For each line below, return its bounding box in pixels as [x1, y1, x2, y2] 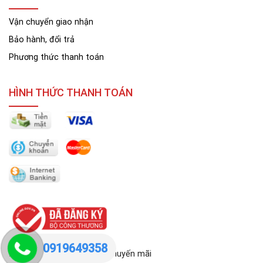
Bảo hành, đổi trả [9, 34, 75, 45]
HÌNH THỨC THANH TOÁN [9, 86, 133, 99]
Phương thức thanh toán [9, 52, 104, 62]
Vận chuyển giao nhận [9, 16, 93, 27]
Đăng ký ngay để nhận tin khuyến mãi [9, 248, 151, 259]
